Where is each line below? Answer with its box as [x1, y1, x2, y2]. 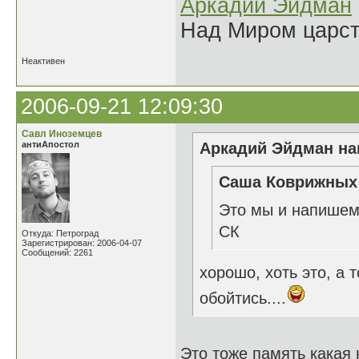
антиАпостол [22, 139, 79, 149]
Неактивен [22, 56, 65, 66]
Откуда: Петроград [22, 228, 99, 238]
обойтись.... [200, 289, 286, 307]
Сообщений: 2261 [22, 248, 93, 257]
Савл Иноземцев [22, 128, 102, 139]
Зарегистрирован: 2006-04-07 [22, 238, 142, 248]
